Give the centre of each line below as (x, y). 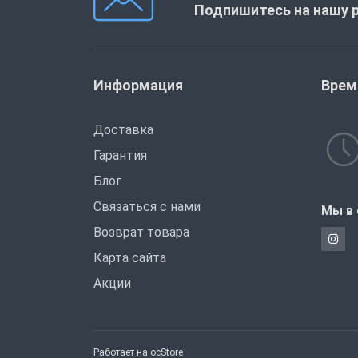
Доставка (123, 129)
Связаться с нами (147, 206)
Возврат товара (141, 232)
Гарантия (120, 155)
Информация (138, 85)
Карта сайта (130, 257)
